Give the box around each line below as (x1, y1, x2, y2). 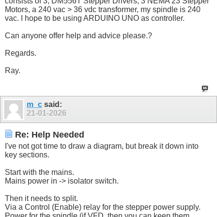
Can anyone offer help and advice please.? (5, 31, 152, 40)
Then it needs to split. (5, 194, 78, 202)
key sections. (5, 150, 49, 159)
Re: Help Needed (13, 129, 84, 139)
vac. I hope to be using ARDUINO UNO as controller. (5, 14, 185, 23)
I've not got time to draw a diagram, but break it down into (5, 141, 199, 150)
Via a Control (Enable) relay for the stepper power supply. (5, 202, 201, 211)
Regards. (5, 49, 36, 58)
